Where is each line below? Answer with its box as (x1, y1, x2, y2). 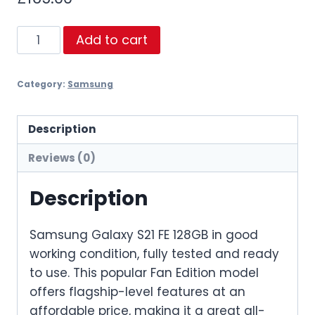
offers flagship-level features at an (30, 283, 245, 301)
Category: (17, 78, 67, 90)
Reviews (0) (28, 150, 96, 165)
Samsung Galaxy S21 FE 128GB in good (30, 226, 258, 244)
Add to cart (75, 30, 148, 49)
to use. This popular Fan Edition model (30, 264, 259, 282)
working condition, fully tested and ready (30, 245, 279, 263)
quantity (16, 120, 68, 138)
